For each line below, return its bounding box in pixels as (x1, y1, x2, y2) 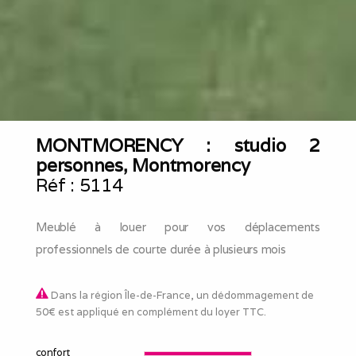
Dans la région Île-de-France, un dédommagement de (48, 288, 314, 302)
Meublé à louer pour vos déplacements (36, 219, 320, 234)
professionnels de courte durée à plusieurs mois (36, 241, 286, 257)
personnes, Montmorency (36, 153, 250, 176)
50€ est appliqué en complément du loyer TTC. (36, 304, 266, 319)
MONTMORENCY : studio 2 (36, 133, 320, 157)
